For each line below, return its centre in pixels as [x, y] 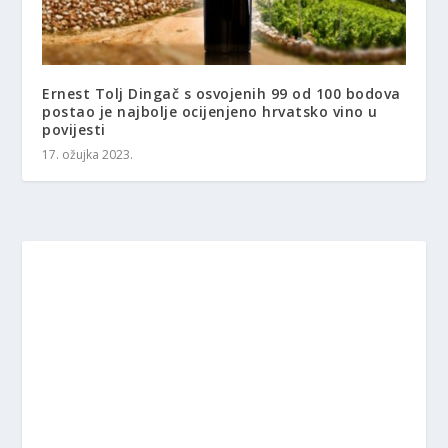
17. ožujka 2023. [88, 155]
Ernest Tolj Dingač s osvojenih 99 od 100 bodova [221, 94]
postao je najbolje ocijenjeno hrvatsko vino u [210, 112]
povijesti [74, 130]
